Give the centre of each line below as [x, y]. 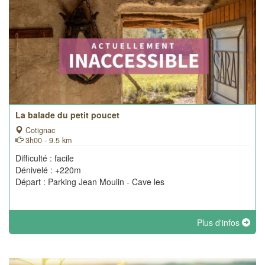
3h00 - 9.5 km [47, 140]
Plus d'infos [219, 222]
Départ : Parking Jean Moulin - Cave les [90, 182]
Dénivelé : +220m [48, 170]
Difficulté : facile [45, 158]
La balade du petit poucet [67, 115]
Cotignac [39, 130]
